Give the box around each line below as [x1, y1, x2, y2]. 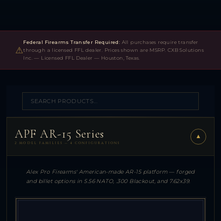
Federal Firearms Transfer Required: [23, 39, 120, 45]
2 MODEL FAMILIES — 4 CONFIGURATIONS [15, 141, 120, 146]
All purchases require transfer [120, 39, 198, 45]
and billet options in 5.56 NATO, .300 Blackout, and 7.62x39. [26, 178, 190, 184]
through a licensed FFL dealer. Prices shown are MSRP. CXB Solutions [23, 47, 204, 53]
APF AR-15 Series [15, 127, 104, 142]
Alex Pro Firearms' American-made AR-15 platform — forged [26, 168, 195, 175]
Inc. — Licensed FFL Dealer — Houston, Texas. [23, 55, 140, 61]
